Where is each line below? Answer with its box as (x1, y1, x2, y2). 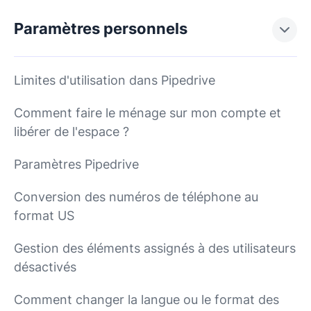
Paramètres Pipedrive (14, 157, 139, 171)
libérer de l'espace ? (14, 124, 129, 139)
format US (14, 208, 74, 223)
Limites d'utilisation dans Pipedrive (14, 73, 215, 87)
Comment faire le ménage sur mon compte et (14, 106, 281, 120)
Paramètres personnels (14, 19, 187, 37)
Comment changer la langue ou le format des (14, 292, 279, 307)
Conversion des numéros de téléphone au (14, 190, 258, 204)
